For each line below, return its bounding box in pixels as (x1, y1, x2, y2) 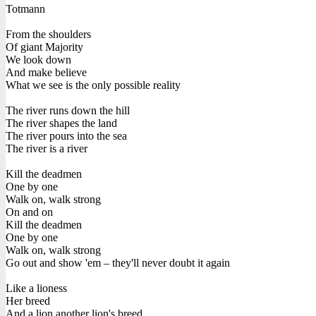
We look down (6, 53, 71, 66)
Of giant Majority (6, 40, 83, 53)
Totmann (6, 2, 45, 15)
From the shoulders (6, 28, 91, 40)
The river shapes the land (6, 116, 117, 129)
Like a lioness (6, 281, 67, 294)
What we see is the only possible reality (6, 78, 181, 91)
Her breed (6, 294, 50, 307)
